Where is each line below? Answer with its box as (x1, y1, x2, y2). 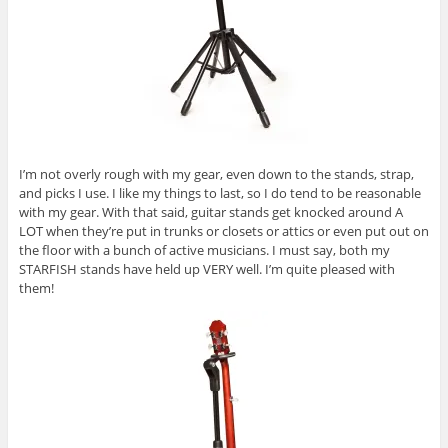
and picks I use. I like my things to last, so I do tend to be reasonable (18, 184, 421, 203)
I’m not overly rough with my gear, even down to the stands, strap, (18, 165, 414, 184)
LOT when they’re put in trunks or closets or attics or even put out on (18, 222, 429, 241)
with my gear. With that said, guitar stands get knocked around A (18, 203, 403, 222)
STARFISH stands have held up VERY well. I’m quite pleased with (18, 260, 395, 279)
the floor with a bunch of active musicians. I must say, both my (18, 241, 390, 260)
